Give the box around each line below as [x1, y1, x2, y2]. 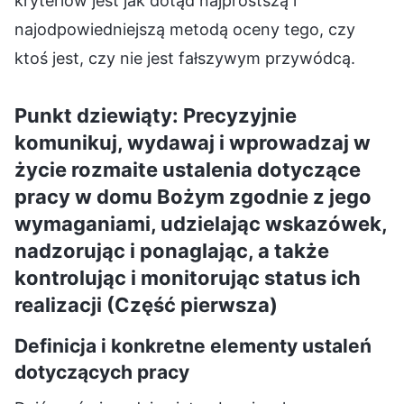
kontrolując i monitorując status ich [14, 265, 361, 289]
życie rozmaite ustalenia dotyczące [14, 157, 361, 181]
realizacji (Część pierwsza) [14, 292, 278, 317]
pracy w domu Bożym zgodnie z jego [14, 184, 372, 208]
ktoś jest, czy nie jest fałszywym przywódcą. [14, 48, 355, 68]
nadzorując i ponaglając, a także [14, 238, 329, 262]
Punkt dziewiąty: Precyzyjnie [14, 103, 297, 127]
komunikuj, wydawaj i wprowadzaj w [14, 130, 371, 154]
